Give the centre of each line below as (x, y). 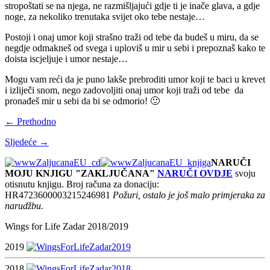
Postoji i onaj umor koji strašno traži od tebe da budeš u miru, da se (132, 37)
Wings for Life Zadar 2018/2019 (67, 226)
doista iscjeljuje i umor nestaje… (66, 58)
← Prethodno (30, 121)
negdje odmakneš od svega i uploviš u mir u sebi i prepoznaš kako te (135, 48)
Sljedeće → (27, 142)
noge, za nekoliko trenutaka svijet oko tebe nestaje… (105, 16)
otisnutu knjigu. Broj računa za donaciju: (82, 184)
